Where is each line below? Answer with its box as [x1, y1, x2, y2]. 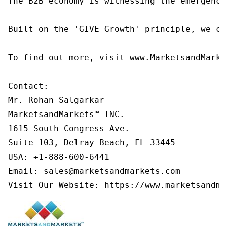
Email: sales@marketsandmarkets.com [8, 166, 180, 176]
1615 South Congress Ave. [8, 123, 130, 133]
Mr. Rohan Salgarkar [8, 95, 104, 105]
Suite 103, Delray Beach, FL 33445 [8, 137, 175, 147]
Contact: [8, 81, 49, 91]
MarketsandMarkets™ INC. [8, 109, 125, 119]
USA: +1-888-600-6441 [8, 152, 109, 162]
